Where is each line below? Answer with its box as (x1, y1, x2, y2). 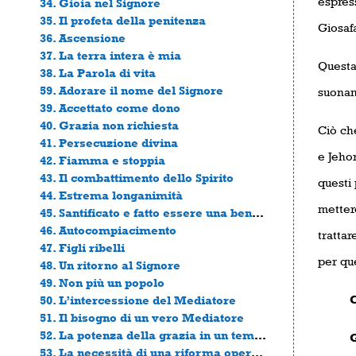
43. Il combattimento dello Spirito (40, 170, 234, 184)
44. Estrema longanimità (40, 188, 183, 202)
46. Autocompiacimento (40, 222, 176, 237)
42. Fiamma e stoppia (40, 153, 165, 167)
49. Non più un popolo (40, 275, 164, 289)
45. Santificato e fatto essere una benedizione (252, 205, 264, 219)
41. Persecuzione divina (40, 135, 178, 149)
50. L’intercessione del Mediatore (40, 292, 236, 307)
